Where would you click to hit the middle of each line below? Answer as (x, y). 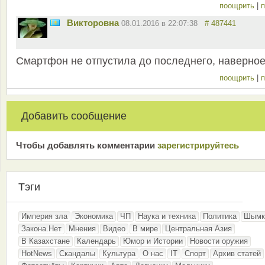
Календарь (96, 241)
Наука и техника (167, 216)
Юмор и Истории (153, 241)
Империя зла (44, 216)
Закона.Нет (41, 229)
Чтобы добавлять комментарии (87, 146)
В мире (145, 229)
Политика (220, 216)
